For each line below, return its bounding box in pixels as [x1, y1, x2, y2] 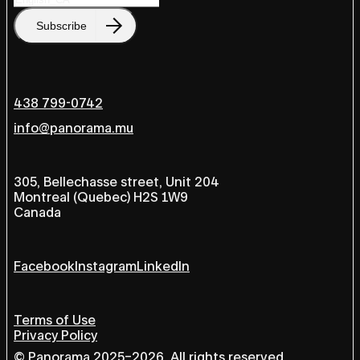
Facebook [14, 258, 75, 274]
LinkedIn [137, 258, 190, 274]
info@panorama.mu [14, 120, 133, 136]
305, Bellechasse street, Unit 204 [14, 174, 219, 190]
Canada [14, 204, 61, 220]
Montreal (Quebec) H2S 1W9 [14, 189, 188, 205]
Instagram [75, 258, 137, 274]
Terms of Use [14, 312, 96, 328]
